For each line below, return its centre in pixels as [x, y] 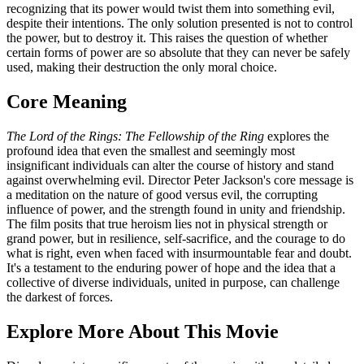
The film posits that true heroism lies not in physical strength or [167, 224]
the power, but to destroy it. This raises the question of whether [167, 38]
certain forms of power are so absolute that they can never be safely [178, 53]
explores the [297, 136]
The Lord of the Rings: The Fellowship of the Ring [135, 136]
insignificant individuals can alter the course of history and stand [170, 166]
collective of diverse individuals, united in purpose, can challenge [173, 283]
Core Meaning [67, 102]
